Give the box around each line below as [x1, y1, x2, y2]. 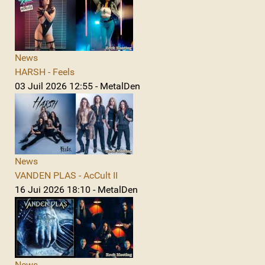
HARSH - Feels [15, 66, 75, 77]
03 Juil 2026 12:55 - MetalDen [15, 80, 140, 92]
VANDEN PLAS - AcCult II [15, 169, 118, 181]
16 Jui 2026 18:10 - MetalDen [15, 183, 138, 195]
